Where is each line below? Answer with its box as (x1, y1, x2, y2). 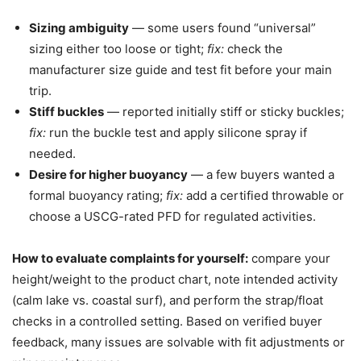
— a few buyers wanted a (188, 166, 334, 182)
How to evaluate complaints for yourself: (12, 250, 248, 266)
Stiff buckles (29, 103, 104, 119)
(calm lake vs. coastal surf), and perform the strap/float (12, 292, 323, 308)
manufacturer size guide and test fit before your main (29, 61, 332, 77)
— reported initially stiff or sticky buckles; (104, 103, 344, 119)
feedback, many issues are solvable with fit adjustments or (12, 334, 345, 350)
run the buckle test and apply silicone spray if (46, 124, 307, 140)
